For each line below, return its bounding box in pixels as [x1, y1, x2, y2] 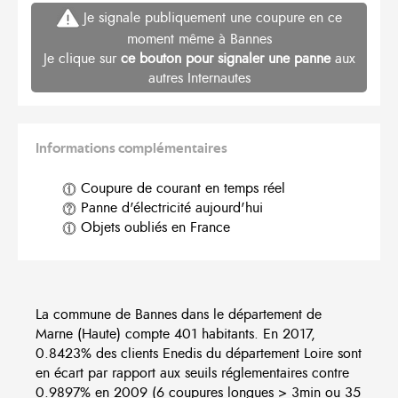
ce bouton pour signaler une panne [120, 49, 330, 69]
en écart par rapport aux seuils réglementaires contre [36, 363, 349, 384]
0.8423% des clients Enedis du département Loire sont [36, 344, 362, 364]
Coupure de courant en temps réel [76, 179, 285, 199]
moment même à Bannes [126, 29, 272, 50]
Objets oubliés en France [76, 218, 230, 238]
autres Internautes [147, 68, 251, 89]
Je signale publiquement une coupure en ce [78, 7, 342, 28]
